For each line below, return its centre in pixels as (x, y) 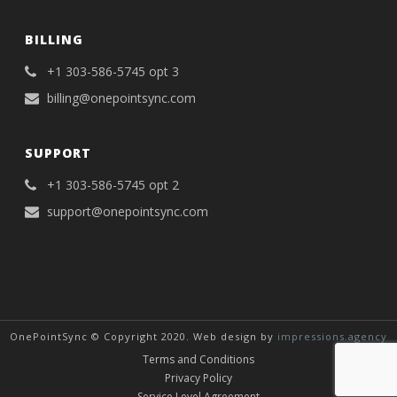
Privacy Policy (198, 378)
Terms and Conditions (198, 360)
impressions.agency (332, 337)
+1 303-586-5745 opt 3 (113, 72)
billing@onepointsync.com (122, 98)
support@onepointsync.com (128, 212)
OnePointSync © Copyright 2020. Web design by (144, 337)
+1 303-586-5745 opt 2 (113, 185)
